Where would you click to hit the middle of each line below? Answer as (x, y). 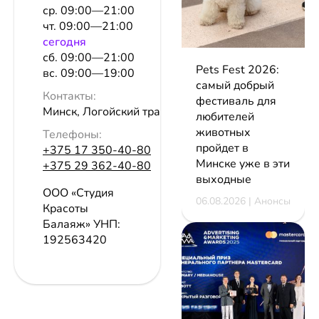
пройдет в (222, 148)
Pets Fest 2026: (237, 70)
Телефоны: (72, 135)
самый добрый (235, 85)
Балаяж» (68, 225)
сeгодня (64, 42)
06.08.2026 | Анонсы (243, 201)
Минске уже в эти (243, 164)
